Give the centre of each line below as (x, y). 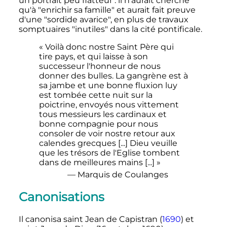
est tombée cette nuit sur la (96, 95)
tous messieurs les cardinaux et (103, 115)
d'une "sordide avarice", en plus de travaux (103, 20)
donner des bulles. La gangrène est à (113, 76)
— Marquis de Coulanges (118, 175)
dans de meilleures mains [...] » (100, 163)
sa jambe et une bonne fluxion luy (108, 86)
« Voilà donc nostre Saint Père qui (106, 47)
